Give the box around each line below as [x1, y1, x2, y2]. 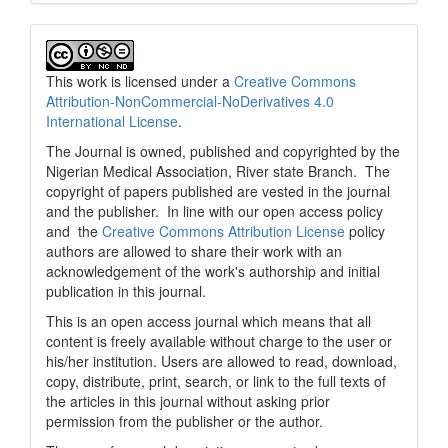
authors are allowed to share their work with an [46, 241, 342, 261]
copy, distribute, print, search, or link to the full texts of [46, 371, 386, 391]
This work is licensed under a [46, 71, 234, 91]
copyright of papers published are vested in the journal [46, 181, 390, 201]
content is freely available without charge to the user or [46, 331, 392, 351]
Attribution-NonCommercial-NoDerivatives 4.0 [46, 91, 334, 111]
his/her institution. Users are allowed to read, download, [46, 351, 397, 371]
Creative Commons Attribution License [102, 221, 345, 241]
